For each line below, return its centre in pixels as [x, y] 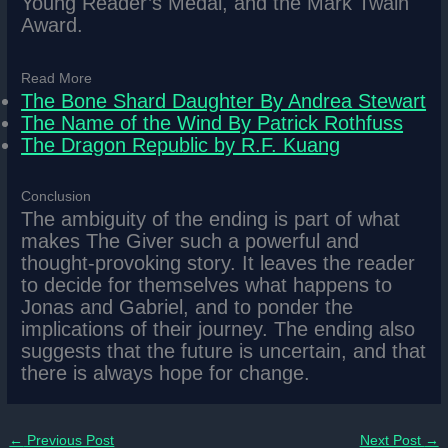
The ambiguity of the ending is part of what [211, 218]
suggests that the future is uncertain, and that [224, 350]
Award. [52, 24]
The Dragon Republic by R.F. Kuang [181, 144]
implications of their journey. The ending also [218, 328]
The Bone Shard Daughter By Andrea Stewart [224, 100]
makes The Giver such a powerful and [190, 240]
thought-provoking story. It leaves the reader [218, 262]
